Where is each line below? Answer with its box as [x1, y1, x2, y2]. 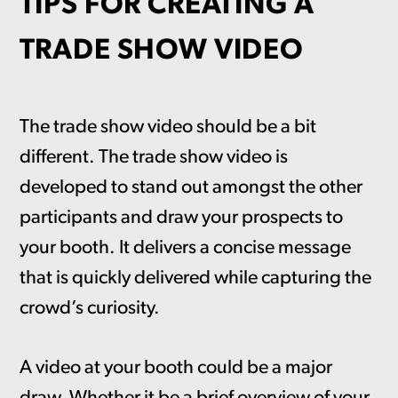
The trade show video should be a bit [19, 118, 316, 138]
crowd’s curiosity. [19, 299, 160, 319]
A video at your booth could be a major [19, 358, 332, 378]
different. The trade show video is [19, 148, 288, 168]
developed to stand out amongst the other [19, 179, 362, 198]
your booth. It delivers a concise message [19, 239, 351, 259]
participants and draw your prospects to [19, 209, 343, 228]
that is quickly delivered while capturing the [19, 269, 371, 289]
